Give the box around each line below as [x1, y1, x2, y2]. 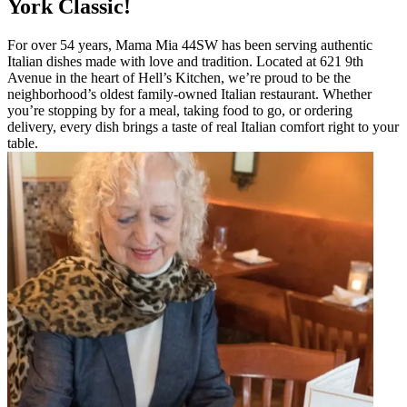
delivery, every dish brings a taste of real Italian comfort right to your [7, 118, 399, 134]
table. [7, 134, 38, 151]
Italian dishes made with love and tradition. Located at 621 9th [7, 53, 363, 69]
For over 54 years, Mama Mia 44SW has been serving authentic [7, 36, 372, 53]
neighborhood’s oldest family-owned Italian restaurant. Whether [7, 85, 372, 102]
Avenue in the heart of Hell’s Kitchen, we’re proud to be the [7, 69, 351, 85]
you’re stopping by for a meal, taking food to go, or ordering [7, 102, 352, 118]
